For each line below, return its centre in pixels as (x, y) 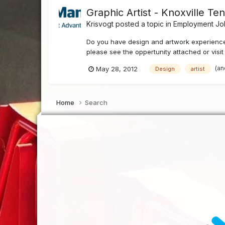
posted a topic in (144, 24)
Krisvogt (100, 24)
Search (96, 103)
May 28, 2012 (117, 69)
